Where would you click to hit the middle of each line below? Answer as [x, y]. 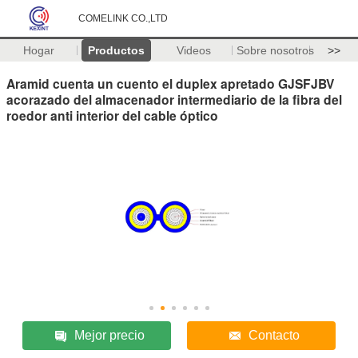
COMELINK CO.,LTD [123, 18]
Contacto [274, 335]
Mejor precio [110, 335]
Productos [116, 50]
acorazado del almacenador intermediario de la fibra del [174, 99]
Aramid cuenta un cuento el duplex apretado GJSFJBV [170, 83]
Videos [193, 50]
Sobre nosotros [275, 50]
